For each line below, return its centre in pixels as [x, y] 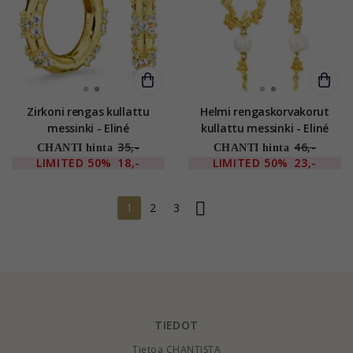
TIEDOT [176, 325]
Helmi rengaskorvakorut [265, 111]
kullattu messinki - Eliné [265, 128]
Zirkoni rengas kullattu [67, 111]
